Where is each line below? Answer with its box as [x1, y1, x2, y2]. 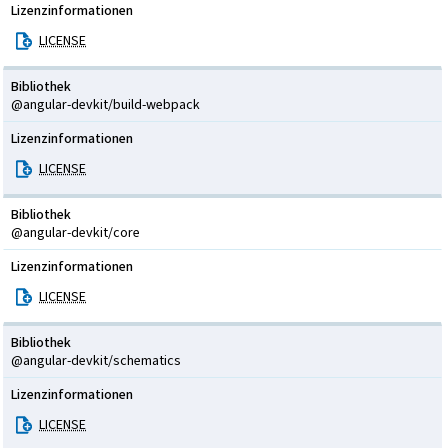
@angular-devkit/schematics [11, 351, 181, 370]
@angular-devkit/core [11, 223, 140, 242]
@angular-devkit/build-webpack [11, 95, 200, 114]
